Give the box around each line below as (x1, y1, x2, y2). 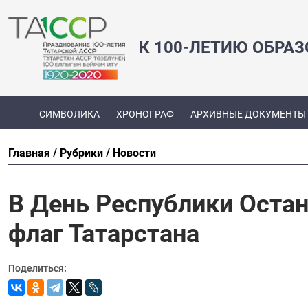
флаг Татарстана (8, 219, 199, 248)
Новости (113, 146, 156, 159)
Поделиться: (8, 262, 67, 274)
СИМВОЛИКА (38, 109, 100, 120)
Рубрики (60, 146, 103, 159)
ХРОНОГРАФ (115, 109, 174, 120)
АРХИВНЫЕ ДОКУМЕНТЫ (190, 109, 306, 120)
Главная (8, 146, 50, 159)
